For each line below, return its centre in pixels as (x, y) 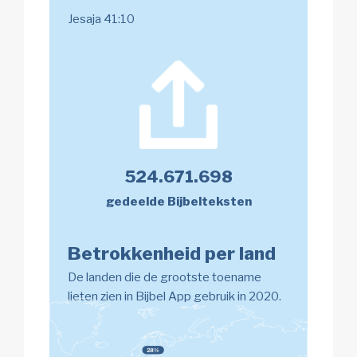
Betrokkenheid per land (171, 254)
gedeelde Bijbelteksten (178, 202)
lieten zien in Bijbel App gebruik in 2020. (174, 297)
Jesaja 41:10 (101, 19)
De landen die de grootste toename (164, 278)
